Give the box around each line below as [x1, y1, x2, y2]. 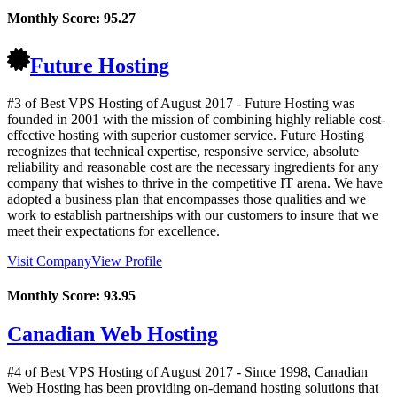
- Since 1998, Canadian [233, 363, 368, 379]
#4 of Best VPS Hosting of [7, 363, 160, 379]
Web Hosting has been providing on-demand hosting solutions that [7, 379, 378, 395]
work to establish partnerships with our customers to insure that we [7, 206, 378, 222]
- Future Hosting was [233, 95, 354, 111]
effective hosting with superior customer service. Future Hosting [7, 127, 364, 143]
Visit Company [7, 253, 91, 269]
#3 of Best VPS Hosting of [7, 95, 160, 111]
